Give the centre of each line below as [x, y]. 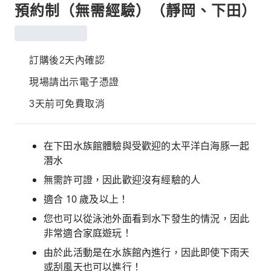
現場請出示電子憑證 [74, 82]
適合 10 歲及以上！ [86, 199]
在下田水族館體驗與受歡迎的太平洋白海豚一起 [147, 146]
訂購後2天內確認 [67, 60]
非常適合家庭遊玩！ [88, 233]
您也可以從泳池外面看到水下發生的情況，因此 [147, 218]
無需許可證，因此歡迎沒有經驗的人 [122, 180]
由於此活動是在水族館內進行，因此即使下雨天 [147, 252]
